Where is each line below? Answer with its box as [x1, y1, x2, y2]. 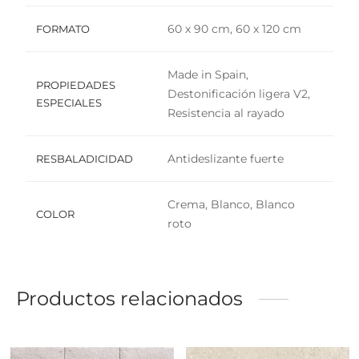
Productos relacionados [16, 287, 243, 311]
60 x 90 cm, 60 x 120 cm [167, 22, 301, 37]
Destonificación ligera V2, [167, 87, 310, 102]
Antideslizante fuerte [167, 151, 284, 167]
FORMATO [35, 22, 90, 36]
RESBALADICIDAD [35, 152, 133, 166]
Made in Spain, [167, 67, 248, 83]
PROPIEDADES [35, 79, 115, 92]
